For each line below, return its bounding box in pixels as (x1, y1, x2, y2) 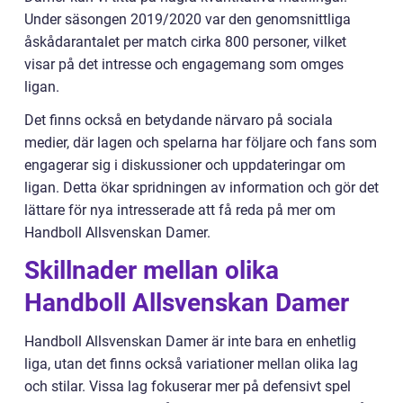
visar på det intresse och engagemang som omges (24, 56, 344, 74)
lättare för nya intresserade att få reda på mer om (24, 201, 336, 219)
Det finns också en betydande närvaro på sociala (24, 112, 333, 130)
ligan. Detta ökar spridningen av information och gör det (24, 179, 379, 197)
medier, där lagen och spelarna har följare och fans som (24, 134, 377, 152)
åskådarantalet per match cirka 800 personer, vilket (24, 33, 346, 51)
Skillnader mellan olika (24, 255, 279, 286)
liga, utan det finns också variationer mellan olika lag (24, 355, 358, 373)
